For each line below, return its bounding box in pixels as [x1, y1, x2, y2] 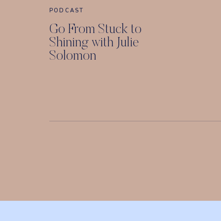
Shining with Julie [49, 37, 139, 50]
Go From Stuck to [49, 23, 142, 37]
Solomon [49, 50, 96, 63]
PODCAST [49, 7, 84, 14]
